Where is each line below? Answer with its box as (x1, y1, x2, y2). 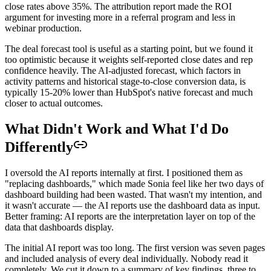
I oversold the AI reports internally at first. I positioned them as (5, 167, 243, 178)
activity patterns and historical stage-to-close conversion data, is (5, 76, 246, 87)
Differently (5, 139, 73, 155)
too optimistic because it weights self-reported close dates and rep (5, 54, 253, 65)
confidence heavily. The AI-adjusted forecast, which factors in (5, 65, 241, 76)
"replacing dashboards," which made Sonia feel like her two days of (5, 178, 264, 189)
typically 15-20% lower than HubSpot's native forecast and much (5, 87, 253, 97)
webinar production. (5, 22, 82, 33)
